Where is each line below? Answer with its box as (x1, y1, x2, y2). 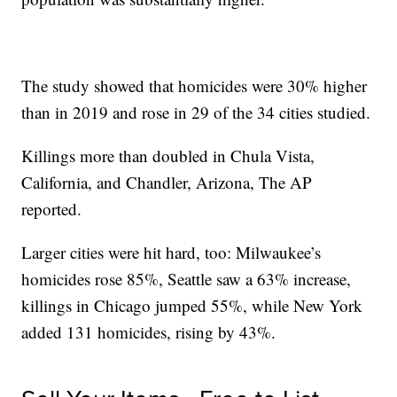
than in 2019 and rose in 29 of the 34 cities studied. (21, 101, 371, 124)
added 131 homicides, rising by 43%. (21, 321, 276, 344)
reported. (21, 198, 82, 221)
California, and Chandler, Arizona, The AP (21, 171, 313, 194)
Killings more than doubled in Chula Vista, (21, 144, 315, 167)
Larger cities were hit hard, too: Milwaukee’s (21, 241, 322, 264)
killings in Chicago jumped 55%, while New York (21, 294, 363, 317)
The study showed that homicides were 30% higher (21, 74, 368, 97)
